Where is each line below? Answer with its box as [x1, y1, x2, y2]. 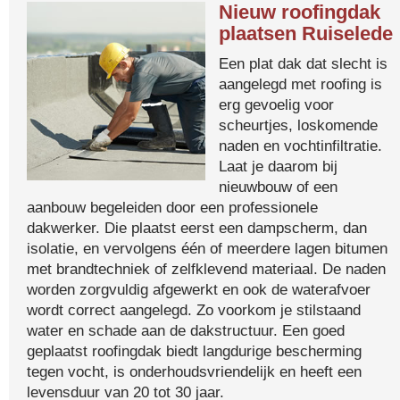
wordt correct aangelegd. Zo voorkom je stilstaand [27, 301, 361, 319]
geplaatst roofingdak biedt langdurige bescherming [27, 342, 362, 360]
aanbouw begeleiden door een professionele [27, 198, 318, 216]
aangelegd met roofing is [219, 75, 382, 93]
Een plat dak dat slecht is [219, 54, 387, 72]
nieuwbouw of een [219, 178, 337, 196]
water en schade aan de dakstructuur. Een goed [27, 321, 345, 339]
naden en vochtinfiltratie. [219, 137, 382, 154]
